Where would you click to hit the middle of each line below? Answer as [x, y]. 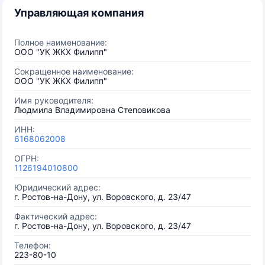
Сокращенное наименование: [74, 71]
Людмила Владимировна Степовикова [92, 110]
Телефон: [33, 245]
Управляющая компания [79, 13]
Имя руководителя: [54, 100]
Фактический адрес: [56, 216]
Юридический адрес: [57, 187]
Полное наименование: [61, 42]
